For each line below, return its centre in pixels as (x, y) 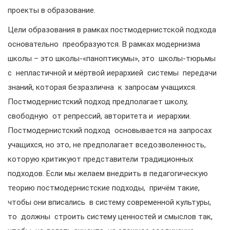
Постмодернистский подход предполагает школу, (98, 102)
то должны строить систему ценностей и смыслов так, (110, 217)
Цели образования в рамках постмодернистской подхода (112, 30)
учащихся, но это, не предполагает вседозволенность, (107, 145)
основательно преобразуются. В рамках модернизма (105, 44)
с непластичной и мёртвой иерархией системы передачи (112, 73)
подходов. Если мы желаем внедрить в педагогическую (109, 174)
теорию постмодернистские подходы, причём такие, (104, 188)
